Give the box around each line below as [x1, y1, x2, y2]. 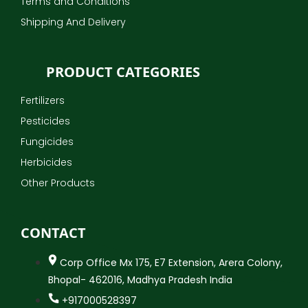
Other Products [21, 176, 95, 190]
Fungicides [21, 135, 74, 149]
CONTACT [21, 223, 86, 243]
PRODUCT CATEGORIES [46, 63, 200, 82]
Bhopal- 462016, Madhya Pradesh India [48, 273, 232, 287]
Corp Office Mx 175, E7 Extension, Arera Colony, [60, 256, 283, 270]
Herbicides [21, 155, 72, 170]
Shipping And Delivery [21, 15, 126, 30]
